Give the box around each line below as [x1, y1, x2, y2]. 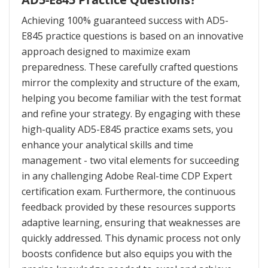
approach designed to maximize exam [22, 45, 190, 59]
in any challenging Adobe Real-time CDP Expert [22, 169, 232, 183]
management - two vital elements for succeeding [22, 154, 239, 167]
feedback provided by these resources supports [22, 200, 236, 214]
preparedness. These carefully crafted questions [22, 60, 238, 74]
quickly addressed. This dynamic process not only [22, 232, 240, 245]
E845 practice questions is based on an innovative [22, 29, 243, 43]
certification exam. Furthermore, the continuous [22, 185, 236, 199]
